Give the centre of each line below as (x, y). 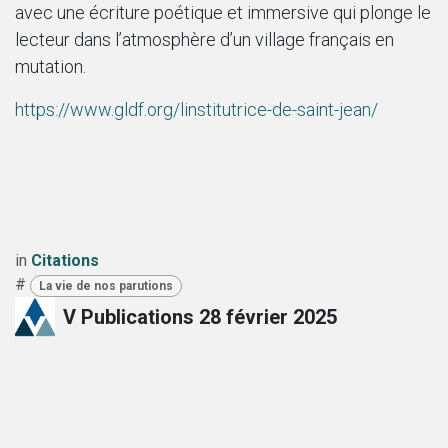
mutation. (50, 66)
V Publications (128, 317)
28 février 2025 (268, 317)
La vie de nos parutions (105, 285)
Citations (65, 260)
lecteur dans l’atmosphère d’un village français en (204, 39)
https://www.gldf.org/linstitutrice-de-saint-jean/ (196, 109)
